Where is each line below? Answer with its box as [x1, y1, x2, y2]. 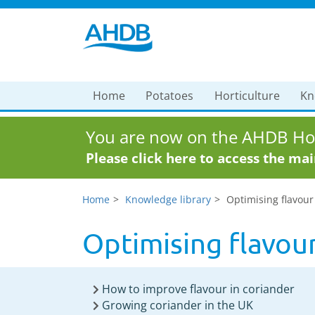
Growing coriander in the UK [102, 297, 253, 313]
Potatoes [146, 88, 194, 103]
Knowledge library [125, 193, 211, 206]
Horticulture [214, 88, 280, 103]
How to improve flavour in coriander [102, 281, 295, 297]
